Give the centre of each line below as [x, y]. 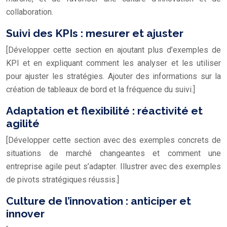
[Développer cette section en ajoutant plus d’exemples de [113, 50]
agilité [23, 123]
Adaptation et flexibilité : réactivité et [104, 110]
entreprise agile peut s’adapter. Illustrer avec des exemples [113, 166]
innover [25, 213]
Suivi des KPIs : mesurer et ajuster [95, 33]
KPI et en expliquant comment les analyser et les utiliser [113, 63]
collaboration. [30, 12]
